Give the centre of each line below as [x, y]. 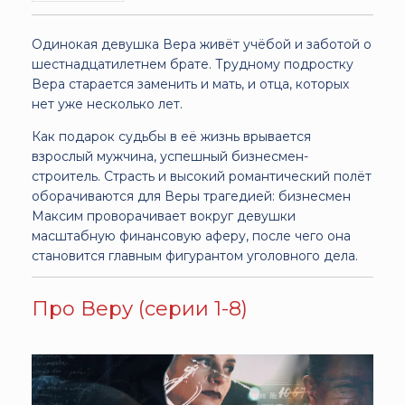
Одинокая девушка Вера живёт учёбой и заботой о [202, 44]
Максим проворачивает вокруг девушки [164, 216]
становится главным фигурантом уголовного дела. [195, 255]
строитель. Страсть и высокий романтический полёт [202, 176]
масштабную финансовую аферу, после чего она [191, 235]
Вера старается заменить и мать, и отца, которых [190, 84]
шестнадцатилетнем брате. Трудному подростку [193, 64]
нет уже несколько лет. [107, 104]
